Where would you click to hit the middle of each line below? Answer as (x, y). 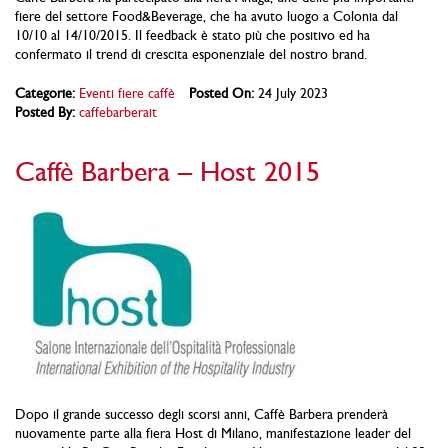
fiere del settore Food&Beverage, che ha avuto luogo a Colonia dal (206, 16)
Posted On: (221, 93)
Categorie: (45, 93)
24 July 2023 (291, 93)
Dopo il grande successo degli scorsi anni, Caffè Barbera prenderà (201, 413)
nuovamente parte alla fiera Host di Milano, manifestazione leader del (213, 432)
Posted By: (45, 112)
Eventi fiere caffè (127, 93)
